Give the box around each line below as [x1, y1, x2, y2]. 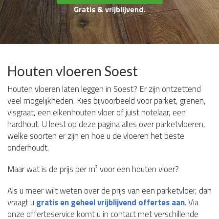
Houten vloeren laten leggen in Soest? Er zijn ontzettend [7, 83, 201, 95]
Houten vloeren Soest [7, 63, 138, 79]
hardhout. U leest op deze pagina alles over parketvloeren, [7, 118, 205, 131]
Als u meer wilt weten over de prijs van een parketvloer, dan [7, 184, 212, 197]
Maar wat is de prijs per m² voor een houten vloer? [7, 163, 179, 175]
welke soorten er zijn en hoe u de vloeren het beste [7, 130, 184, 142]
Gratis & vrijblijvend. [74, 3, 145, 15]
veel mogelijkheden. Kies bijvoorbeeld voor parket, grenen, [7, 94, 206, 107]
